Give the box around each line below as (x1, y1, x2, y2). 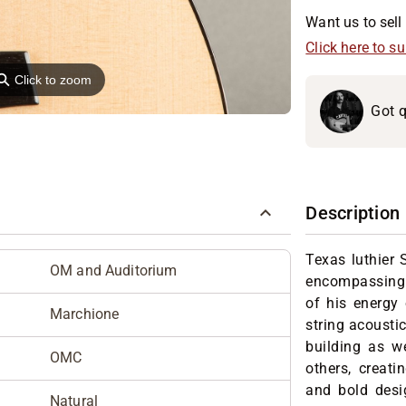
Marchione (50, 305, 120, 324)
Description (305, 201, 401, 224)
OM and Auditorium (50, 262, 178, 280)
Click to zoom (14, 72, 92, 88)
